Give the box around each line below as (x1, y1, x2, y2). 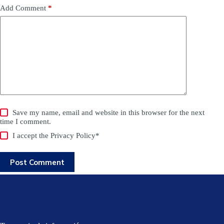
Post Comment (10, 157, 64, 167)
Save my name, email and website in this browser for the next (12, 108, 205, 117)
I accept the (12, 131, 51, 140)
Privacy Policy (50, 131, 96, 140)
